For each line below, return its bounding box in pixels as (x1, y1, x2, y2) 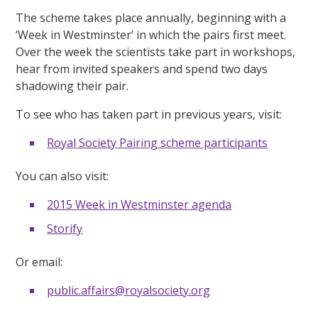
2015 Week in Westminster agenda (47, 196, 232, 212)
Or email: (16, 253, 63, 270)
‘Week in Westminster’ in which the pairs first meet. (16, 26, 287, 43)
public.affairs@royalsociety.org (47, 282, 211, 298)
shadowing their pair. (16, 77, 129, 94)
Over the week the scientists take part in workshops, (16, 43, 296, 60)
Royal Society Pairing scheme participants (47, 134, 268, 150)
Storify (47, 220, 83, 236)
